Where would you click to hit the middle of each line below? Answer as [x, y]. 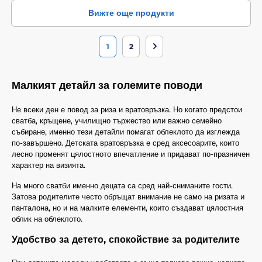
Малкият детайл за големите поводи [107, 85]
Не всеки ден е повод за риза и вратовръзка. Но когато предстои [127, 109]
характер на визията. [49, 165]
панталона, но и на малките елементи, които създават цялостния [127, 207]
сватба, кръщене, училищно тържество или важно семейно [117, 120]
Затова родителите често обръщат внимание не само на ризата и [128, 196]
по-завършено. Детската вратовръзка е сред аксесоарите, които [125, 142]
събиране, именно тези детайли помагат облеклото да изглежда [126, 131]
